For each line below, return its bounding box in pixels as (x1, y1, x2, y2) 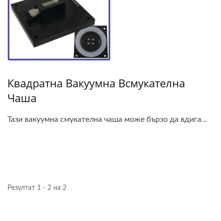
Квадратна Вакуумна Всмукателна (7, 75, 185, 90)
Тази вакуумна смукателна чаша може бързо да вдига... (7, 115, 207, 123)
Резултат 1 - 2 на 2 (7, 184, 67, 191)
